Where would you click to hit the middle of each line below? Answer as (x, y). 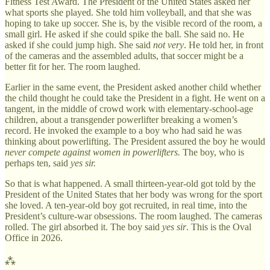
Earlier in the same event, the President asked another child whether (133, 87)
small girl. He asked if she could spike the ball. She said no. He (124, 34)
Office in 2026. (34, 237)
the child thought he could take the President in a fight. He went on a (135, 98)
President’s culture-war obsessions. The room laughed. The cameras (133, 216)
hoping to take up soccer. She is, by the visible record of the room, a (133, 23)
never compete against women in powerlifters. (93, 152)
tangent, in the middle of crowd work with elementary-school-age (129, 108)
